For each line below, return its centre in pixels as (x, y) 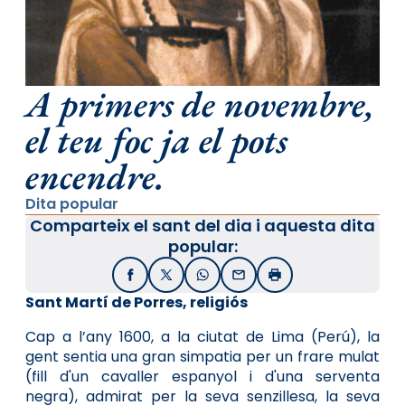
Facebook (162, 280)
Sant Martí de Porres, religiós (137, 303)
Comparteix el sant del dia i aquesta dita (202, 226)
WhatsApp (236, 280)
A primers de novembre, (200, 104)
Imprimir (301, 280)
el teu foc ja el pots (156, 141)
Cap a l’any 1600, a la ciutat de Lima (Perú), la (202, 337)
